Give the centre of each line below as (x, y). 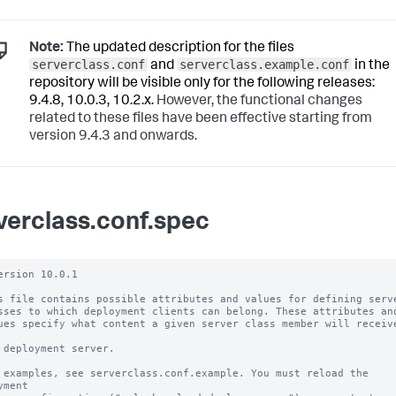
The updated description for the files (179, 49)
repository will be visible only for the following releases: (202, 84)
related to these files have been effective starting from (201, 120)
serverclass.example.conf (264, 65)
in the (371, 67)
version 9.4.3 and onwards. (113, 137)
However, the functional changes (259, 102)
